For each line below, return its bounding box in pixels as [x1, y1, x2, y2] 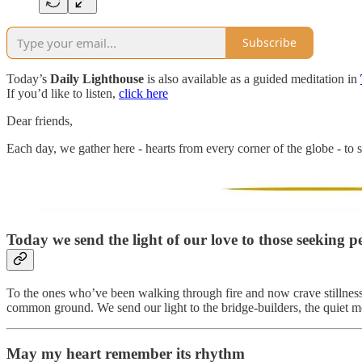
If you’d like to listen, [6, 86, 119, 100]
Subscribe [242, 35, 297, 51]
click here [119, 86, 168, 100]
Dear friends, [6, 113, 73, 128]
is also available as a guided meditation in [144, 71, 360, 86]
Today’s [6, 71, 50, 86]
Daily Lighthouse [50, 71, 144, 86]
